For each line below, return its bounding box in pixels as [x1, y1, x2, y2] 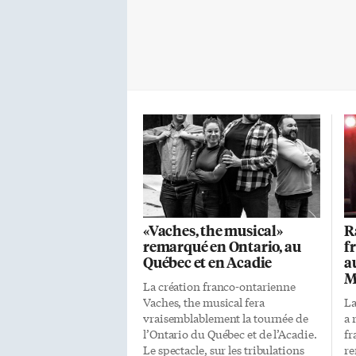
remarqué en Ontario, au [143, 236, 301, 256]
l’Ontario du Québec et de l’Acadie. [143, 326, 317, 342]
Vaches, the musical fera [143, 294, 265, 310]
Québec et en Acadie [143, 252, 273, 272]
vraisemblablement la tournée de [143, 310, 308, 326]
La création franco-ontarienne [143, 278, 296, 294]
